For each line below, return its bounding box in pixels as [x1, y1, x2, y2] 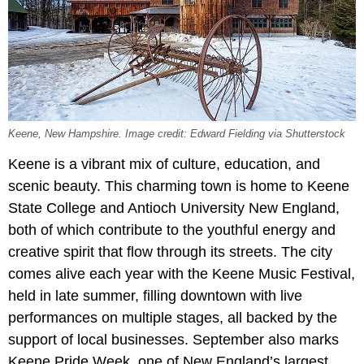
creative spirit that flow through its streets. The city [8, 244, 332, 261]
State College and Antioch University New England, [8, 200, 340, 217]
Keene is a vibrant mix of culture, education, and [8, 156, 320, 173]
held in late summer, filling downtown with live [8, 288, 302, 305]
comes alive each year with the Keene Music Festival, [8, 266, 355, 283]
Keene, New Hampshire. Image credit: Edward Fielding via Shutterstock [8, 128, 345, 141]
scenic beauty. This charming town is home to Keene [8, 178, 349, 195]
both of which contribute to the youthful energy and [8, 222, 336, 239]
